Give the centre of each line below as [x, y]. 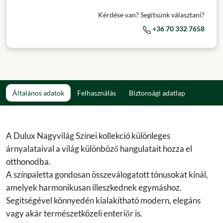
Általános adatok [38, 93]
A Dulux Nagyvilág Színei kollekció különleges [88, 136]
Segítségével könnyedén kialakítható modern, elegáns [103, 201]
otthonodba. [28, 162]
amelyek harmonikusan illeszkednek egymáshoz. [94, 188]
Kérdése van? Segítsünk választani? [151, 15]
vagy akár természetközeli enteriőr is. [74, 214]
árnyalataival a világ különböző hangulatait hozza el [99, 149]
